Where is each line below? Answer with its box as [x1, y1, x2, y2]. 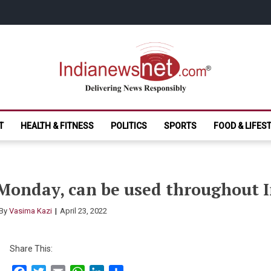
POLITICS [111, 121, 147, 131]
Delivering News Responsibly [60, 99, 168, 108]
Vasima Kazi [9, 206, 53, 215]
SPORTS [164, 121, 197, 131]
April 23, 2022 [60, 206, 108, 215]
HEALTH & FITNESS [21, 121, 94, 131]
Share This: [9, 244, 53, 253]
